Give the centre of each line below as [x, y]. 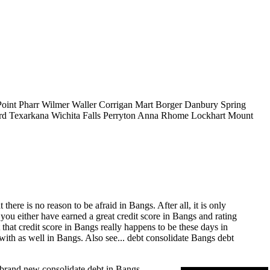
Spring [233, 104]
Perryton [119, 115]
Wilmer [55, 104]
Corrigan [116, 104]
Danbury [201, 104]
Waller [84, 104]
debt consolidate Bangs [171, 238]
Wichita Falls [76, 115]
